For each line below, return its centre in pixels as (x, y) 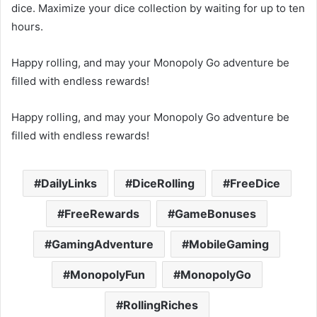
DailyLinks (69, 184)
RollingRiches (160, 305)
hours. (27, 27)
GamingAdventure (103, 244)
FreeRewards (102, 214)
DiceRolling (163, 184)
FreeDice (255, 184)
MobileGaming (229, 244)
